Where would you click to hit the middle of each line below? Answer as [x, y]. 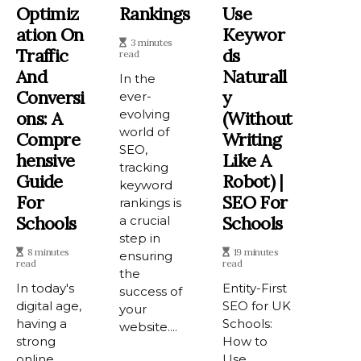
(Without [257, 119]
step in [140, 239]
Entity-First [255, 288]
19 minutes [256, 252]
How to [245, 342]
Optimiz [48, 14]
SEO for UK [257, 306]
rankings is [151, 203]
